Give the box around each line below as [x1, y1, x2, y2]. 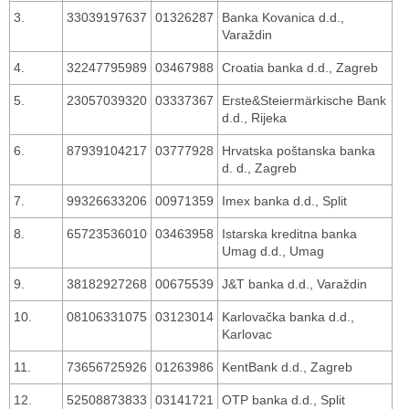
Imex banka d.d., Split [222, 194, 347, 208]
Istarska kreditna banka [222, 226, 357, 241]
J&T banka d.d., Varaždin [222, 277, 367, 291]
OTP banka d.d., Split [222, 393, 345, 407]
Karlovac [222, 327, 272, 341]
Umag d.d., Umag [222, 244, 324, 258]
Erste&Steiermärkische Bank [222, 93, 386, 108]
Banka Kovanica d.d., [222, 10, 344, 25]
